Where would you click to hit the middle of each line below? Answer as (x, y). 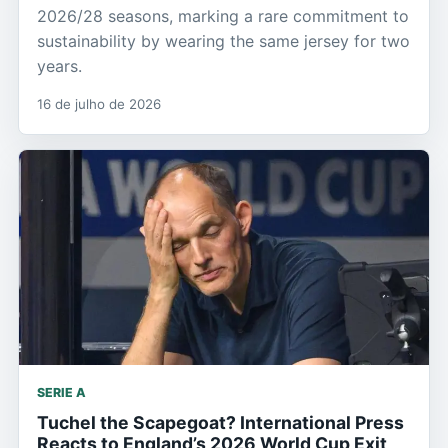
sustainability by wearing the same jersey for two (223, 41)
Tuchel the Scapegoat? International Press (220, 423)
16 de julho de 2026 (99, 104)
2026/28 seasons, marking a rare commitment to (223, 16)
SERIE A (61, 393)
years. (59, 66)
